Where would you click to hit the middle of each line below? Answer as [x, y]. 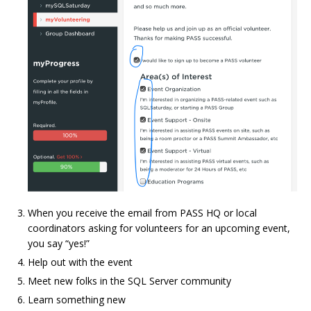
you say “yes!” [59, 243]
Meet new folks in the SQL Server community [129, 281]
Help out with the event [80, 262]
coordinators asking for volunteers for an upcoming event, [159, 228]
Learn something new [77, 300]
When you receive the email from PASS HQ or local [142, 213]
